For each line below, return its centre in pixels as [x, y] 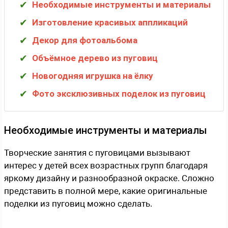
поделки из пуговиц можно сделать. [78, 203]
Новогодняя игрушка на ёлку [93, 76]
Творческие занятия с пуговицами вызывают [97, 152]
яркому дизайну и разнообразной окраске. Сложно [109, 178]
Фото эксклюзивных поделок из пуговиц [119, 93]
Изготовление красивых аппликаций [110, 22]
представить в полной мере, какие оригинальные [106, 191]
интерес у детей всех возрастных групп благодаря [106, 165]
